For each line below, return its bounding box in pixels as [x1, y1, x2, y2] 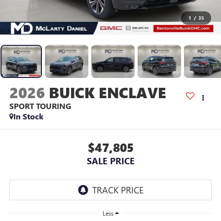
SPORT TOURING [9, 101, 71, 111]
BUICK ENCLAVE [48, 82, 166, 103]
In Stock [13, 111, 43, 122]
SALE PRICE [86, 154, 135, 167]
